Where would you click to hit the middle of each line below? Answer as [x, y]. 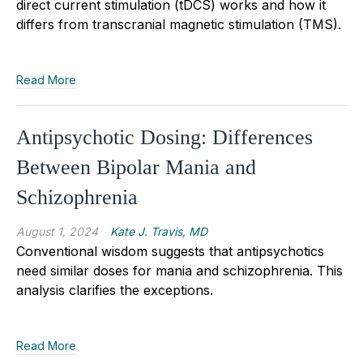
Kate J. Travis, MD [159, 231]
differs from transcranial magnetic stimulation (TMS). [179, 24]
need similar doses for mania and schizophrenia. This [179, 270]
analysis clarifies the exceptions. [115, 290]
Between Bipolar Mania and [136, 167]
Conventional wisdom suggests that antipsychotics [170, 251]
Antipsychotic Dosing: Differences [164, 137]
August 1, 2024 [57, 231]
